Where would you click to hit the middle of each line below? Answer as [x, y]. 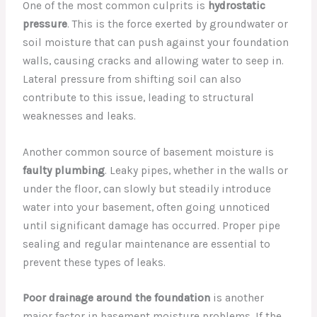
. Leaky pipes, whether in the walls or [197, 170]
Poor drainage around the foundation [117, 298]
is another [237, 298]
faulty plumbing [64, 170]
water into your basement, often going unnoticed [147, 207]
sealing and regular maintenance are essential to [147, 244]
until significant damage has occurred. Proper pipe [152, 225]
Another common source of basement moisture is [149, 152]
